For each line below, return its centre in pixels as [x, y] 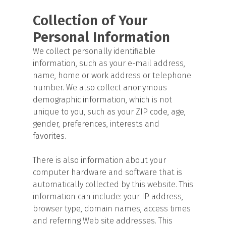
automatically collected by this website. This [113, 184]
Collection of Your [90, 20]
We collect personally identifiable [94, 51]
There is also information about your [99, 160]
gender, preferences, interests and [96, 124]
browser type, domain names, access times [112, 209]
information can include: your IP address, [108, 196]
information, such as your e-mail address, [109, 63]
